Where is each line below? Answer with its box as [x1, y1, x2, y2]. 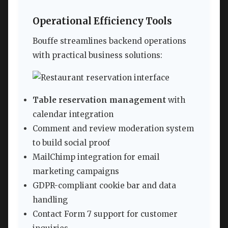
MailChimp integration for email [33, 152, 159, 162]
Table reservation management [33, 95, 166, 105]
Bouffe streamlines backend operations [33, 36, 186, 46]
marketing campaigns [33, 166, 119, 177]
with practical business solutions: [33, 50, 162, 61]
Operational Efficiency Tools [33, 15, 172, 27]
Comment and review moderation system [33, 124, 194, 134]
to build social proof [33, 138, 110, 148]
